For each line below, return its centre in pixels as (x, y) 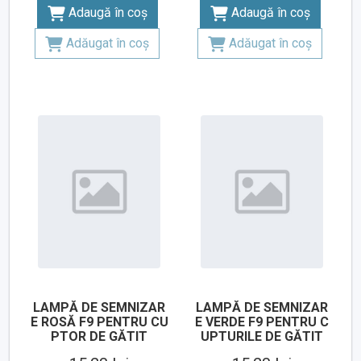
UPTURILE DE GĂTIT (262, 337)
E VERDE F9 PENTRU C (262, 322)
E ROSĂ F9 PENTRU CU (99, 322)
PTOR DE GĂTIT (99, 337)
